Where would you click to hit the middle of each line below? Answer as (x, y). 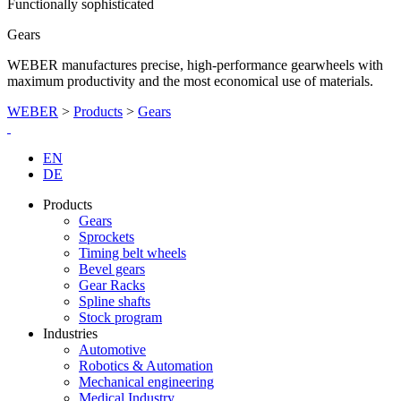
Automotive (112, 349)
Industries (70, 333)
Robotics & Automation (146, 365)
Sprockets (107, 236)
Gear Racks (112, 285)
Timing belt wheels (132, 252)
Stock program (120, 317)
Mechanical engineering (146, 381)
